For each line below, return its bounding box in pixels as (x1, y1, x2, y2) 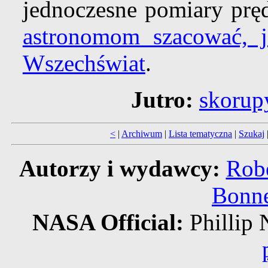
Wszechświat (22, 50, 145, 77)
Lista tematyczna (169, 129, 232, 139)
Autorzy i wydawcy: (19, 156, 220, 182)
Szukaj (239, 129, 264, 139)
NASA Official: (32, 209, 190, 236)
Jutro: (131, 87, 193, 113)
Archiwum (121, 129, 162, 139)
